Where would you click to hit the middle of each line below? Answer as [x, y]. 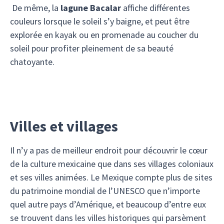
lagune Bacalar [91, 8]
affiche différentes [155, 8]
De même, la [35, 8]
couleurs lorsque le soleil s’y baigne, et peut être [100, 21]
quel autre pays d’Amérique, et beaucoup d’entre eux [108, 204]
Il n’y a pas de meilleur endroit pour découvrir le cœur [109, 150]
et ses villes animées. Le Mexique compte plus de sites [111, 177]
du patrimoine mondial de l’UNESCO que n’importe [105, 191]
